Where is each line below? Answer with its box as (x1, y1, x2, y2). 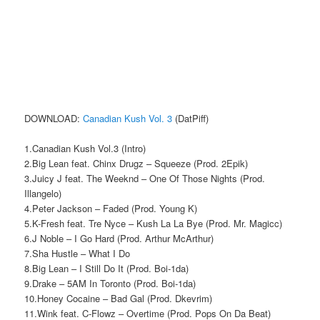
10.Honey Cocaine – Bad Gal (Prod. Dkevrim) (24, 291, 213, 306)
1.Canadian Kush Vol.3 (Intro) (24, 141, 146, 156)
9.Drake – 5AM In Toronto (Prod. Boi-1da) (24, 276, 196, 291)
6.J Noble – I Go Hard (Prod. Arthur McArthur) (24, 231, 214, 246)
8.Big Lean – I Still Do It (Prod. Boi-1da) (24, 261, 189, 276)
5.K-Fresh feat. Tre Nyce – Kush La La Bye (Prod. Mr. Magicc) (24, 216, 283, 231)
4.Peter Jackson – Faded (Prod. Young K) (24, 201, 198, 216)
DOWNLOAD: (24, 111, 84, 126)
